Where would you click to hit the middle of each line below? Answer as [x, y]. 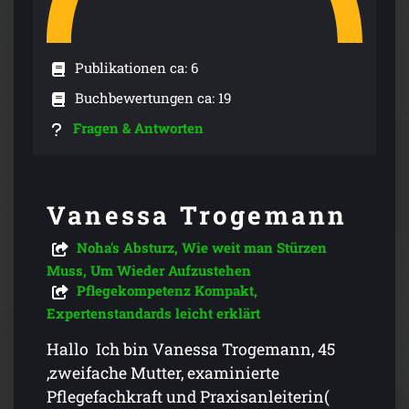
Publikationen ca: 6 [136, 68]
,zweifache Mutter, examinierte [163, 373]
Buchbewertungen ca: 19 [152, 98]
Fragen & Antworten [139, 128]
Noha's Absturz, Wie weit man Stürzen [202, 248]
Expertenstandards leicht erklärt [153, 314]
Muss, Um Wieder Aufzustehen [149, 271]
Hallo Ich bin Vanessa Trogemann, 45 [191, 350]
